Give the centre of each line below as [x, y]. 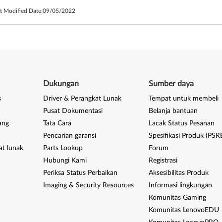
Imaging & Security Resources [88, 185]
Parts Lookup [63, 148]
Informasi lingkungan [181, 185]
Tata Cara [57, 123]
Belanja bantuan [173, 111]
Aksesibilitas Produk [179, 173]
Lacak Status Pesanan [182, 123]
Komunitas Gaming [178, 198]
